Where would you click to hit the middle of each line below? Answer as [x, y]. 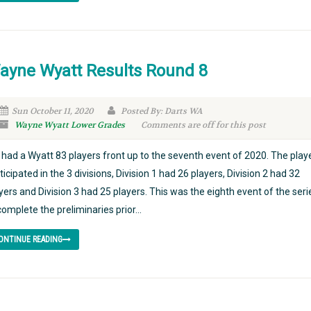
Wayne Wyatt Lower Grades [69, 125]
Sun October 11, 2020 [52, 111]
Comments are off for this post [203, 125]
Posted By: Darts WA [160, 111]
